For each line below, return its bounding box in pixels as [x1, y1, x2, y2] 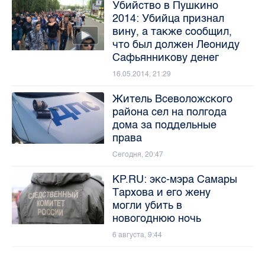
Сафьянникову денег [112, 50, 219, 64]
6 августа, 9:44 [112, 230, 162, 239]
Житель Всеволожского [112, 92, 232, 105]
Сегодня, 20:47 [112, 150, 163, 159]
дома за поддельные [112, 118, 216, 131]
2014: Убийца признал [112, 11, 224, 25]
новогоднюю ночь [112, 211, 201, 225]
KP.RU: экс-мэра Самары [112, 172, 237, 186]
